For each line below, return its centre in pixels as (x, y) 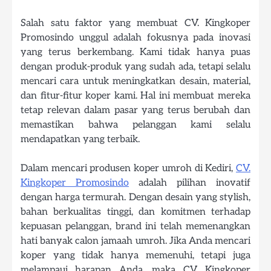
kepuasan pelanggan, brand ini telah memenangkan (135, 226)
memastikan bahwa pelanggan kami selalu (135, 124)
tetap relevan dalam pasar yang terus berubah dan (135, 110)
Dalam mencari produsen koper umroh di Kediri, (128, 168)
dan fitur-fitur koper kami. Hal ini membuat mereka (135, 95)
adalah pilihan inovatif (190, 182)
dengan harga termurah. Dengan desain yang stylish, (135, 197)
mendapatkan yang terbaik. (80, 139)
